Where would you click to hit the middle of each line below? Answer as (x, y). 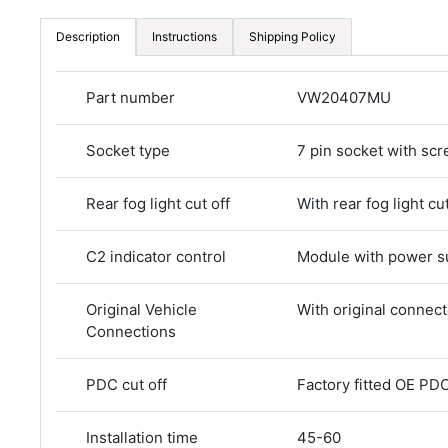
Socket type (128, 150)
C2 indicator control (156, 256)
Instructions (184, 36)
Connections (131, 331)
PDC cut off (126, 384)
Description (88, 36)
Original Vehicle (141, 309)
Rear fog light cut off (158, 203)
